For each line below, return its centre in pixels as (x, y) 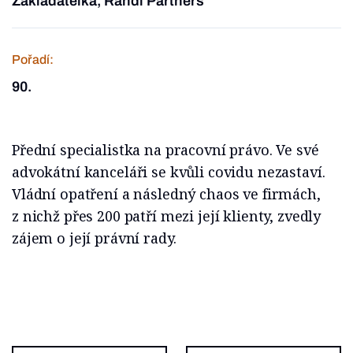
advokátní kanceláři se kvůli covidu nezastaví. (169, 172)
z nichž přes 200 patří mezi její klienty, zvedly (167, 216)
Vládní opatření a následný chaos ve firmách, (166, 194)
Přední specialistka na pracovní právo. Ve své (165, 150)
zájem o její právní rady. (94, 238)
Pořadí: (33, 59)
